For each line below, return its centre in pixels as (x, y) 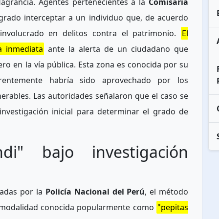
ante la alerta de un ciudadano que (116, 49)
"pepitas (173, 208)
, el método (167, 192)
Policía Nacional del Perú (95, 192)
